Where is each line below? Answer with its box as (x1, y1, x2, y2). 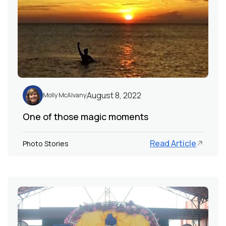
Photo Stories (23, 138, 69, 148)
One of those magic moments (23, 110, 148, 123)
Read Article (150, 138, 196, 149)
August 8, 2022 (87, 89, 141, 101)
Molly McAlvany (43, 90, 86, 99)
